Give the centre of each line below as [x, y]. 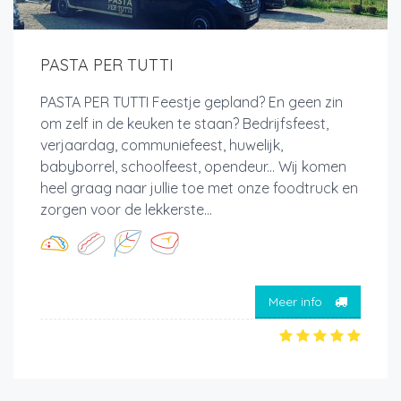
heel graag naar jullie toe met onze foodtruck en [199, 188]
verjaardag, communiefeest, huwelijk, [162, 145]
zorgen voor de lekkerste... [126, 209]
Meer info [297, 302]
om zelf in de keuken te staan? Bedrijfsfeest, [184, 123]
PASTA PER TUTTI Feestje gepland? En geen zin [192, 102]
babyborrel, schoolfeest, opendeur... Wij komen [193, 166]
